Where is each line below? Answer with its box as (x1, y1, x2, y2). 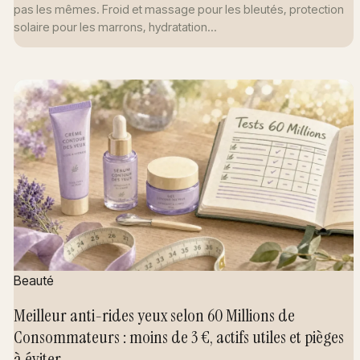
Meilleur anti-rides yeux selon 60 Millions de (14, 304, 296, 328)
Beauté (14, 272, 55, 288)
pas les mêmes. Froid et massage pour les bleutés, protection (14, 2, 345, 16)
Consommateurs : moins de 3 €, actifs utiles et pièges (14, 325, 345, 350)
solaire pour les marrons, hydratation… (14, 19, 218, 34)
